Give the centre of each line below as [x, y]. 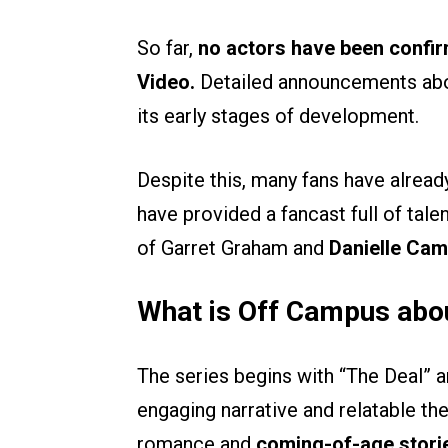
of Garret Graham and [233, 248]
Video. [166, 82]
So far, [167, 48]
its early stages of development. [278, 116]
